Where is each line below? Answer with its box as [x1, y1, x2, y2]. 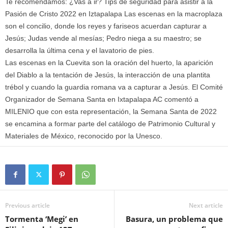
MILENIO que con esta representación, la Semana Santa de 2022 [5, 107, 217, 116]
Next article [189, 201, 223, 210]
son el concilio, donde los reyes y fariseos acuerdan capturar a [5, 22, 207, 30]
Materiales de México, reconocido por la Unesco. [5, 132, 162, 140]
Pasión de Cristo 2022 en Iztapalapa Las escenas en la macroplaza [5, 10, 222, 18]
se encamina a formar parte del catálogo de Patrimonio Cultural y [5, 120, 215, 128]
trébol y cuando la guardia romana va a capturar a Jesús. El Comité [5, 83, 223, 91]
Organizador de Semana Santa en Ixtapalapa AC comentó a [5, 95, 198, 103]
